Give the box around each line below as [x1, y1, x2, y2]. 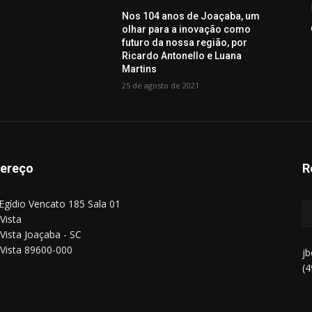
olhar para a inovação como [122, 23, 251, 35]
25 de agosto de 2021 [122, 79, 200, 91]
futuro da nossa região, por [122, 36, 248, 48]
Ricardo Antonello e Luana [122, 49, 242, 61]
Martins [122, 63, 157, 75]
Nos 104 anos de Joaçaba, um [122, 10, 260, 22]
